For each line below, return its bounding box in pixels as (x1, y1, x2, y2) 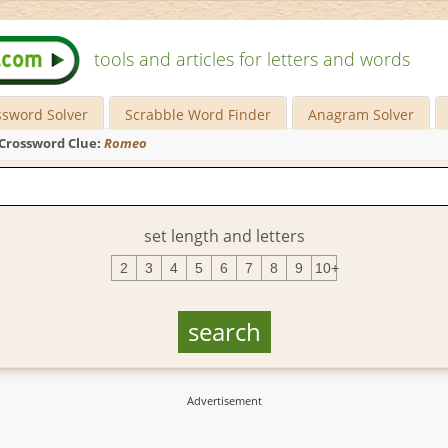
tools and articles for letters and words (94, 47, 410, 71)
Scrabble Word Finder (125, 105, 272, 124)
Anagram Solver (308, 105, 415, 124)
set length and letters (143, 224, 305, 247)
